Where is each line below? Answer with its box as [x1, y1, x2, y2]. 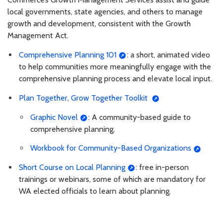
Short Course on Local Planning [19, 163, 125, 172]
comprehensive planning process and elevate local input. [19, 74, 212, 84]
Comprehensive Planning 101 [19, 50, 116, 60]
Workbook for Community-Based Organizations [30, 143, 191, 153]
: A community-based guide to [88, 112, 191, 122]
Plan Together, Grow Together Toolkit [19, 93, 150, 103]
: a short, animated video [126, 50, 210, 60]
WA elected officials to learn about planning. [19, 186, 171, 196]
